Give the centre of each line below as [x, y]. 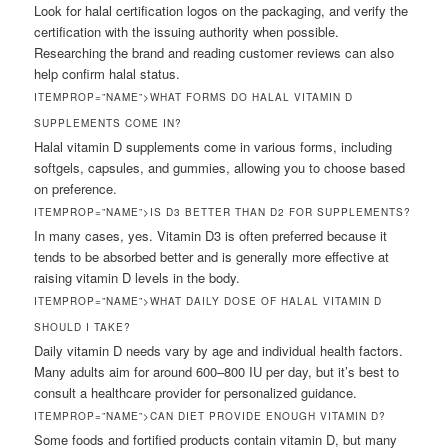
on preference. [76, 189]
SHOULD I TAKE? [83, 327]
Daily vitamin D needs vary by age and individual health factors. [219, 351]
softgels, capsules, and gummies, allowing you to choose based [220, 168]
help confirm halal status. [107, 74]
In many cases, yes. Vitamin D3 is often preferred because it [211, 236]
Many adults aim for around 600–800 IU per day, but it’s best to [217, 372]
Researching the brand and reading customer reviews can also [214, 53]
